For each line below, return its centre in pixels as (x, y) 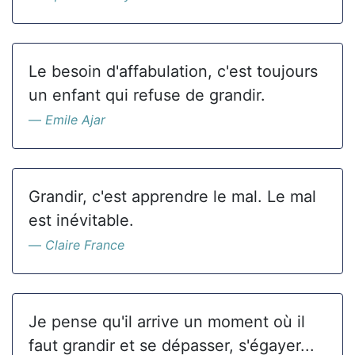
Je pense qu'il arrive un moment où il (167, 322)
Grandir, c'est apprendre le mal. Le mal (172, 197)
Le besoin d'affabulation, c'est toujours (173, 71)
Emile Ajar (75, 120)
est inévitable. (81, 220)
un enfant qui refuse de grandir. (147, 95)
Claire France (85, 245)
